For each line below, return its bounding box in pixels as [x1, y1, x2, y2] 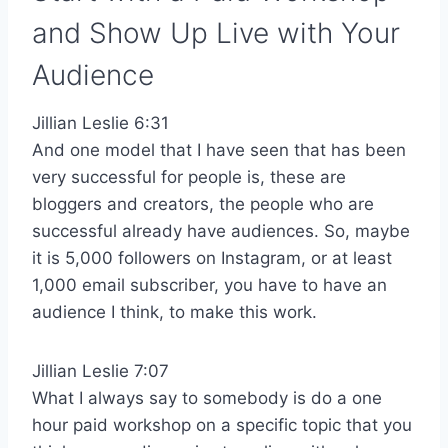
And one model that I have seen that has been [32, 139, 406, 160]
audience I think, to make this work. [32, 301, 317, 322]
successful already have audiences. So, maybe [32, 220, 410, 241]
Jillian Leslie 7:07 [32, 360, 169, 381]
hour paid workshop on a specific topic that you [32, 414, 412, 435]
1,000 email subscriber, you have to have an [32, 274, 387, 295]
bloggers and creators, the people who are [32, 193, 374, 214]
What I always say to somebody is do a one [32, 387, 382, 408]
